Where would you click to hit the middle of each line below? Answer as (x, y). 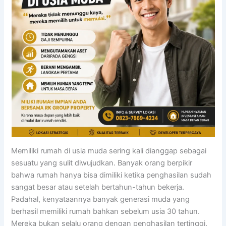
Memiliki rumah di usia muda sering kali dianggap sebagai (109, 151)
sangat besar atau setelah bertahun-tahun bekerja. (98, 187)
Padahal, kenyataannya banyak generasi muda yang (101, 199)
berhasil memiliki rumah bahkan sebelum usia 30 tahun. (106, 211)
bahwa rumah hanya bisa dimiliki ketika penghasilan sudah (111, 175)
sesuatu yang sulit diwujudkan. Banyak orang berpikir (102, 163)
